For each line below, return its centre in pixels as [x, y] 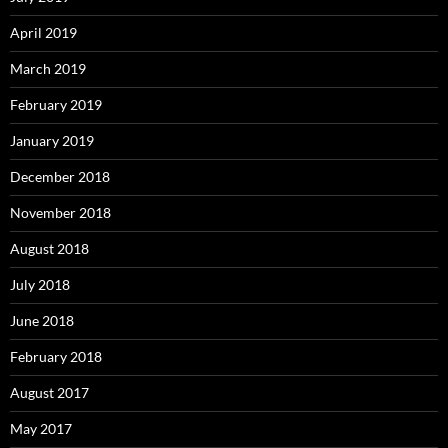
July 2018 [40, 285]
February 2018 [56, 357]
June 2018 [42, 321]
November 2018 [60, 213]
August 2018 [49, 249]
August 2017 [49, 393]
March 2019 [48, 69]
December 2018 [60, 177]
